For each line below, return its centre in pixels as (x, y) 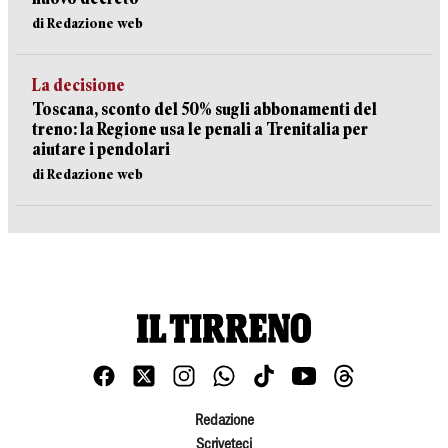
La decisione (78, 86)
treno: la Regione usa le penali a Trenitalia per (200, 130)
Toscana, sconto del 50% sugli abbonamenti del (204, 110)
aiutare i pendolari (101, 150)
